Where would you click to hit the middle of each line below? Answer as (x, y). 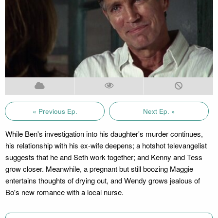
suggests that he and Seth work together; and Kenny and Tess (104, 157)
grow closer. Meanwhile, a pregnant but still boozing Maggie (99, 168)
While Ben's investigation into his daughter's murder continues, (104, 133)
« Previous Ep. (55, 111)
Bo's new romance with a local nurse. (64, 192)
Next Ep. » (159, 111)
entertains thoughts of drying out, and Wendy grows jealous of (102, 180)
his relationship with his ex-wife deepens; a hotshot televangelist (106, 145)
